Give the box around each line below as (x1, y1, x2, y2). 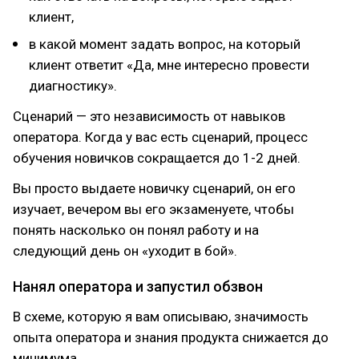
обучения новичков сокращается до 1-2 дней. (13, 150, 301, 166)
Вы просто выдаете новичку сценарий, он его (13, 180, 296, 196)
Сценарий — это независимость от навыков (13, 108, 285, 124)
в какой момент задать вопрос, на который (29, 36, 301, 52)
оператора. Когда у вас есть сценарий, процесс (13, 129, 308, 145)
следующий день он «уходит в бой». (13, 243, 237, 259)
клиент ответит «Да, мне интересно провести (29, 57, 309, 73)
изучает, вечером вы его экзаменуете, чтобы (13, 201, 294, 217)
